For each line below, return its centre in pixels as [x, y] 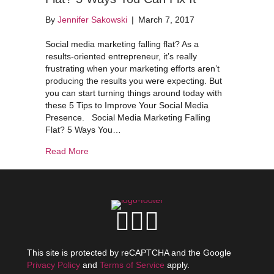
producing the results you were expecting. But [134, 81]
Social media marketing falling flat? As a [122, 44]
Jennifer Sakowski [92, 20]
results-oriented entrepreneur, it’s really [121, 56]
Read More [67, 151]
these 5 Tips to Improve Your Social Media [127, 105]
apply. [178, 265]
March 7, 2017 [166, 20]
